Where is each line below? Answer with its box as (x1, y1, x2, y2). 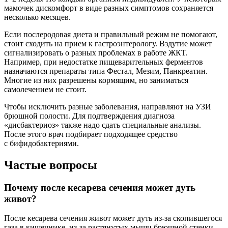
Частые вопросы (4, 158, 97, 172)
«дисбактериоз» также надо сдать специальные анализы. (4, 120, 201, 129)
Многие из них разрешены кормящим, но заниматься (4, 75, 188, 84)
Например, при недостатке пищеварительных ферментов (4, 57, 203, 66)
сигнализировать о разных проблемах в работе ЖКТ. (4, 48, 187, 57)
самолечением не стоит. (4, 84, 87, 94)
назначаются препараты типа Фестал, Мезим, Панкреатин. (4, 66, 208, 75)
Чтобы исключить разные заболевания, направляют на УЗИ (4, 102, 211, 111)
